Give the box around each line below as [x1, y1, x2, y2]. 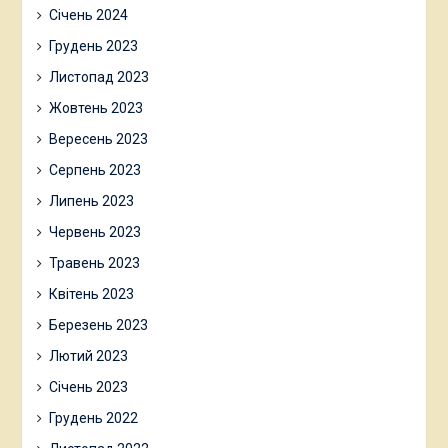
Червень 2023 [48, 224, 141, 241]
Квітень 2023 [48, 286, 134, 303]
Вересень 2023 [48, 131, 148, 148]
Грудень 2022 [48, 410, 138, 427]
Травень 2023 [48, 255, 140, 272]
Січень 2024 [48, 7, 128, 24]
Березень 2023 [48, 317, 148, 334]
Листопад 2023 [48, 69, 149, 86]
